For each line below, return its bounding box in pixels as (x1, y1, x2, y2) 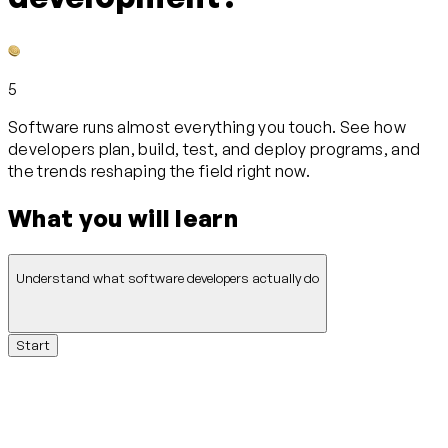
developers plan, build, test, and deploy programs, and (8, 138, 421, 159)
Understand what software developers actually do (16, 270, 319, 287)
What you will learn (8, 202, 239, 233)
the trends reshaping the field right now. (8, 160, 311, 181)
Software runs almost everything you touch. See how (8, 116, 407, 137)
